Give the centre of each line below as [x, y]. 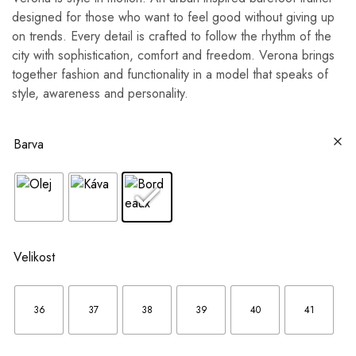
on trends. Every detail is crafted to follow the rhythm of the [172, 36]
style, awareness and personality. [100, 93]
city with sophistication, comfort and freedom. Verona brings [173, 55]
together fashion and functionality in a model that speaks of [170, 74]
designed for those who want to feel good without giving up [173, 17]
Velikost [34, 257]
